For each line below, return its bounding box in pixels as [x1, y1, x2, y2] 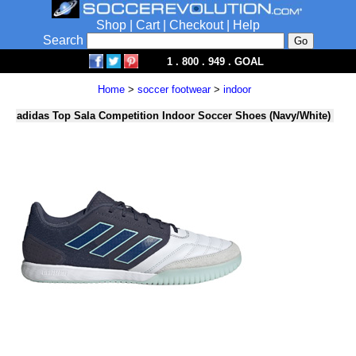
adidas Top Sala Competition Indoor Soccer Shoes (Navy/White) [16, 110, 331, 122]
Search [42, 33, 87, 47]
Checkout [169, 18, 223, 32]
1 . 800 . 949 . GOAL [167, 56, 264, 68]
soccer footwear [137, 83, 211, 95]
